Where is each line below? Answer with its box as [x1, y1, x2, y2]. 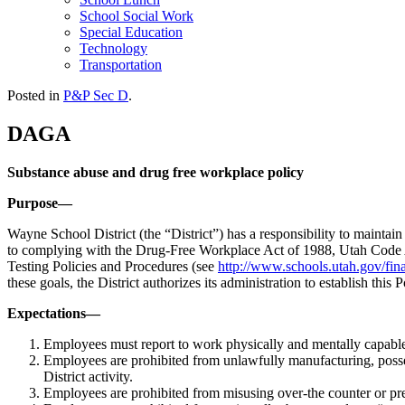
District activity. [43, 368, 133, 384]
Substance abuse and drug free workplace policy [7, 164, 304, 180]
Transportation [80, 57, 162, 72]
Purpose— [7, 194, 72, 211]
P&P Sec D [63, 88, 128, 103]
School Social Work [80, 8, 193, 24]
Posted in [7, 88, 63, 103]
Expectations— [7, 305, 100, 321]
